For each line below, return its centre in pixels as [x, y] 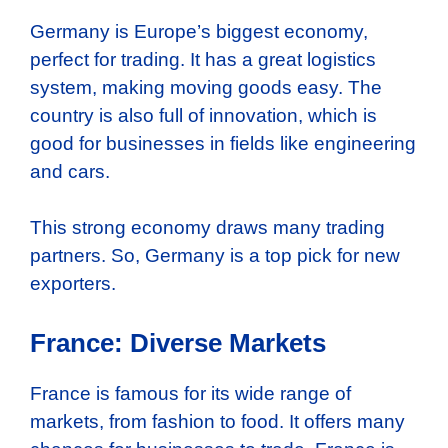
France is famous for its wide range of [190, 393]
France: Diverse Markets [178, 342]
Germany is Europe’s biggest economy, [199, 31]
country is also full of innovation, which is [203, 115]
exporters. [73, 284]
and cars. [70, 171]
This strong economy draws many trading [207, 228]
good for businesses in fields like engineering [223, 143]
